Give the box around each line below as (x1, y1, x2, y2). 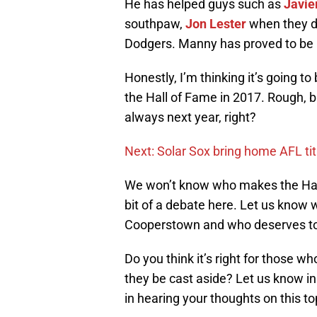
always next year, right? (125, 110, 256, 125)
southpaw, (125, 16, 185, 32)
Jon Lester (185, 16, 246, 32)
